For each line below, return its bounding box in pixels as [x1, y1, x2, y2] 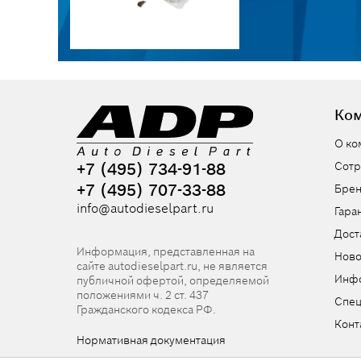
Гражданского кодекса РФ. [77, 301, 216, 317]
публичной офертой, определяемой [77, 272, 269, 288]
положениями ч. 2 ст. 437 [77, 287, 209, 302]
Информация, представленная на [77, 243, 255, 259]
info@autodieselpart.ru [77, 199, 214, 217]
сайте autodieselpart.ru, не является [77, 258, 268, 273]
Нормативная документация [77, 332, 226, 347]
